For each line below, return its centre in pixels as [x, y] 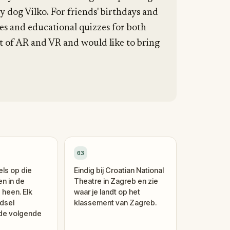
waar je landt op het [107, 192]
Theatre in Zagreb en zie [116, 181]
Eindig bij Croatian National [119, 170]
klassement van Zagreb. [116, 203]
